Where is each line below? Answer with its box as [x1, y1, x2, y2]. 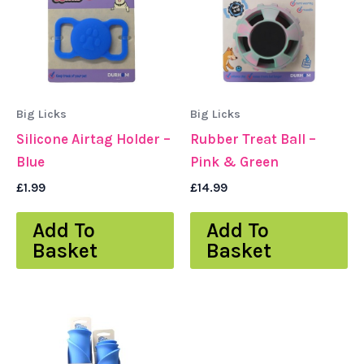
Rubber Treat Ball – [190, 131, 316, 148]
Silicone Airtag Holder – [16, 131, 171, 148]
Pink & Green [190, 154, 279, 171]
